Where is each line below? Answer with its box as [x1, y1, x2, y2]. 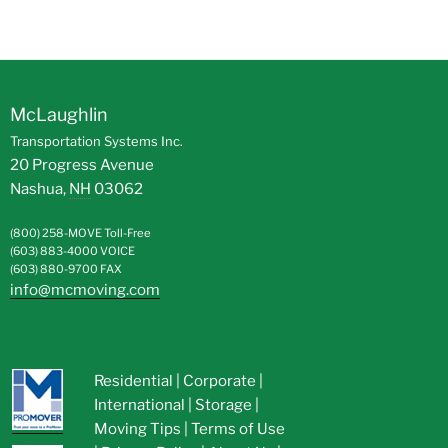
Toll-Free [104, 225, 151, 240]
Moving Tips [93, 420, 181, 439]
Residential [93, 372, 173, 391]
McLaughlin [10, 104, 108, 126]
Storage [194, 396, 252, 415]
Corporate [182, 372, 259, 391]
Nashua [10, 180, 63, 199]
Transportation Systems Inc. [10, 133, 183, 150]
